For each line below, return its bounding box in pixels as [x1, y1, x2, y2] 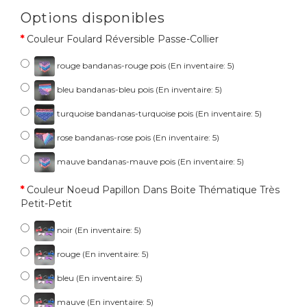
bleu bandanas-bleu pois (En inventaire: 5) [55, 84, 222, 95]
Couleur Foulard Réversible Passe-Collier [27, 33, 219, 46]
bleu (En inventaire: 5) [55, 273, 143, 284]
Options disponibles [21, 10, 165, 27]
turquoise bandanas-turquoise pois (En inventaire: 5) [55, 108, 262, 119]
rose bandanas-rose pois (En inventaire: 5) [55, 132, 219, 143]
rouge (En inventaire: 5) [55, 249, 149, 260]
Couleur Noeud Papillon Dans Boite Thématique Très [27, 184, 280, 197]
